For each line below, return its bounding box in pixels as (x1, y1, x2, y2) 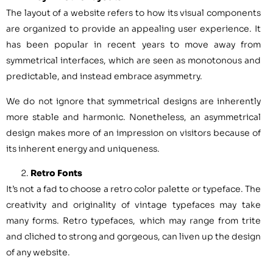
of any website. (6, 247, 70, 258)
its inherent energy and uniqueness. (6, 143, 160, 154)
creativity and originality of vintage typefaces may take (6, 199, 261, 211)
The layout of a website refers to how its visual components (6, 7, 261, 19)
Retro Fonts (30, 168, 82, 179)
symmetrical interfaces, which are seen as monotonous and (6, 55, 261, 66)
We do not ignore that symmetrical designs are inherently (6, 95, 261, 107)
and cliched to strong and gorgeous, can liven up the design (6, 231, 261, 243)
